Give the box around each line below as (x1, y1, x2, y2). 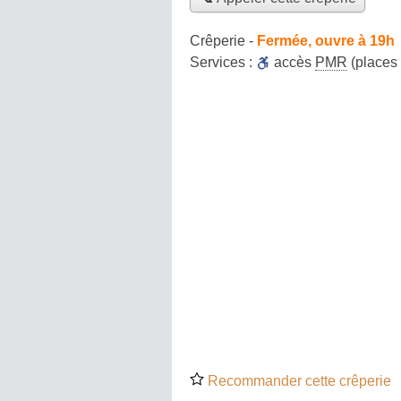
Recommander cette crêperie (204, 372, 391, 388)
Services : (190, 54, 256, 70)
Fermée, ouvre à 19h (257, 32, 395, 48)
